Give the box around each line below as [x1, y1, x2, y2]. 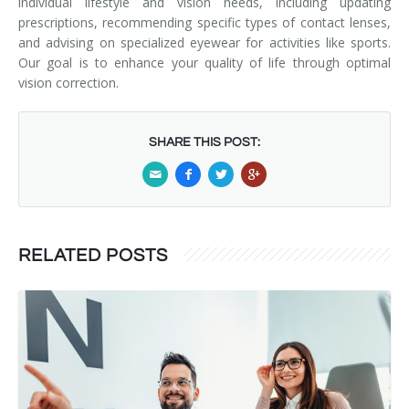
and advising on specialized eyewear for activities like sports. [18, 33, 391, 51]
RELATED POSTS [18, 246, 168, 265]
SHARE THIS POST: [149, 135, 260, 149]
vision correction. [18, 73, 119, 91]
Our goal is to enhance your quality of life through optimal [18, 53, 391, 71]
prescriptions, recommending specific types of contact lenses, [18, 13, 391, 31]
